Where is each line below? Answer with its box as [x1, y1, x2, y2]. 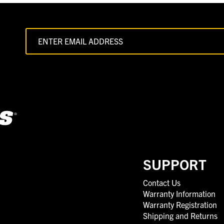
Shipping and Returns [143, 210, 217, 220]
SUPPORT [143, 154, 206, 173]
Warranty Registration [143, 199, 217, 209]
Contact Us [143, 177, 180, 187]
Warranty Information [143, 188, 215, 198]
